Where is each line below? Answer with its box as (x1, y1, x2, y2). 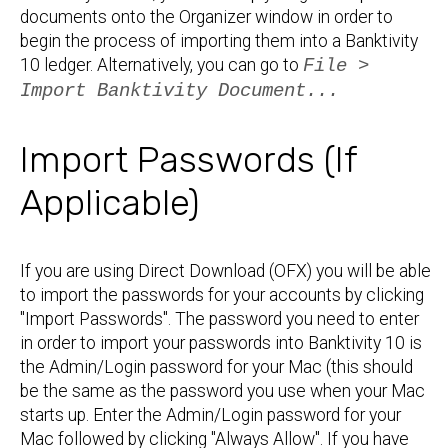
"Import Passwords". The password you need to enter (20, 309, 419, 329)
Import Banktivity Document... (20, 80, 339, 102)
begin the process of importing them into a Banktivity (20, 31, 418, 51)
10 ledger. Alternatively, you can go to (20, 55, 303, 75)
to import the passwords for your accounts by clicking (20, 285, 424, 305)
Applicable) (20, 181, 200, 224)
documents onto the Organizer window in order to (20, 7, 393, 27)
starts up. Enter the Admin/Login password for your (20, 405, 401, 425)
